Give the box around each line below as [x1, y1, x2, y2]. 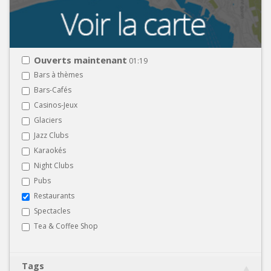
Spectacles [34, 205, 70, 216]
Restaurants [34, 190, 74, 201]
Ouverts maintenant [34, 53, 127, 66]
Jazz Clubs [34, 129, 68, 140]
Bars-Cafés [34, 84, 71, 95]
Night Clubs [34, 160, 73, 171]
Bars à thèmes [34, 69, 83, 80]
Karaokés [34, 145, 66, 155]
